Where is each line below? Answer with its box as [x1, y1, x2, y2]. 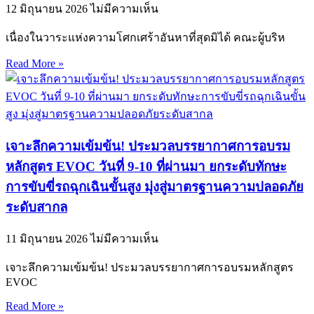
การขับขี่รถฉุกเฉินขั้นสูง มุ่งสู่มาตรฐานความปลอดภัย [6, 179, 303, 194]
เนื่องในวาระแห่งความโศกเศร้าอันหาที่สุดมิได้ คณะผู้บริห [6, 31, 285, 43]
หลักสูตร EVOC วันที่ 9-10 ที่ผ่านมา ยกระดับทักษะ [6, 158, 287, 174]
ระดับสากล [6, 199, 67, 214]
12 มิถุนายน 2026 [6, 2, 90, 15]
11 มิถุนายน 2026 [6, 233, 90, 245]
